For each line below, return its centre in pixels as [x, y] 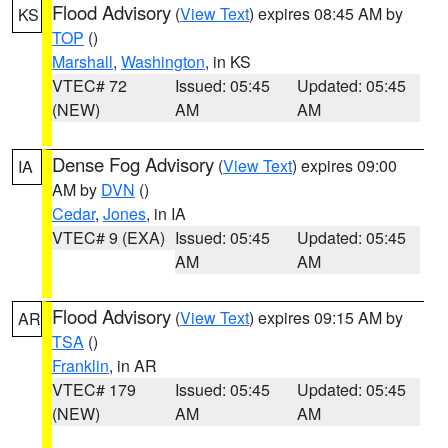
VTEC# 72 [89, 85]
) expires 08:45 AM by [326, 13]
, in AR [133, 365]
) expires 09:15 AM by [326, 317]
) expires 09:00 [344, 165]
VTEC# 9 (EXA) [108, 237]
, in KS [228, 61]
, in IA [166, 213]
